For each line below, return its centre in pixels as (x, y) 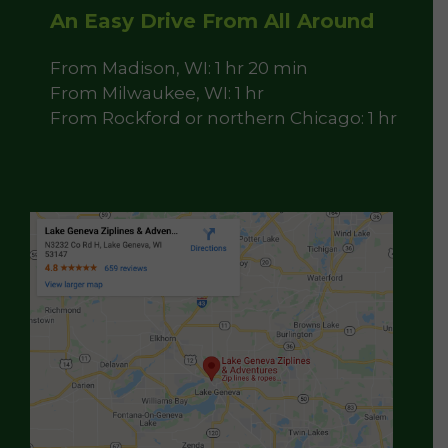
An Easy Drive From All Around (212, 21)
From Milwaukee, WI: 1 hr (157, 93)
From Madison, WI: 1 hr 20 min (179, 68)
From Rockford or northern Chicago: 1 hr (223, 118)
